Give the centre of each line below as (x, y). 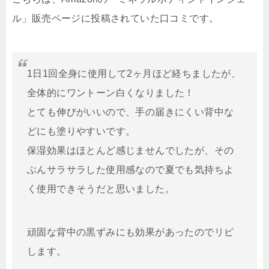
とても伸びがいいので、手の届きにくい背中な (131, 112)
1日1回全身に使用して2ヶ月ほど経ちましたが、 (134, 74)
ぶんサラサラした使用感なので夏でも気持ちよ (131, 170)
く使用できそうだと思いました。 (101, 189)
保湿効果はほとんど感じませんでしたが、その (131, 151)
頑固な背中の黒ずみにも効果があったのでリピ (131, 232)
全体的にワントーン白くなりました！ (111, 93)
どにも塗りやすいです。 (81, 131)
